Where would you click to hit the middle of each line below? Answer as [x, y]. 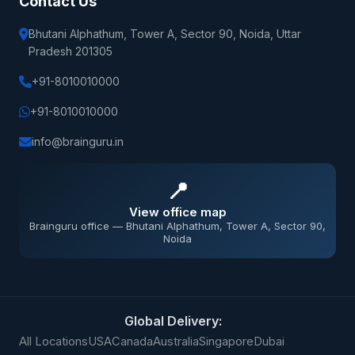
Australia [176, 342]
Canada [132, 342]
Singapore [226, 342]
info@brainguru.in [78, 141]
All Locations [53, 342]
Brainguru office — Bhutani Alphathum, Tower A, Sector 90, [177, 225]
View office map [177, 212]
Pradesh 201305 [71, 51]
